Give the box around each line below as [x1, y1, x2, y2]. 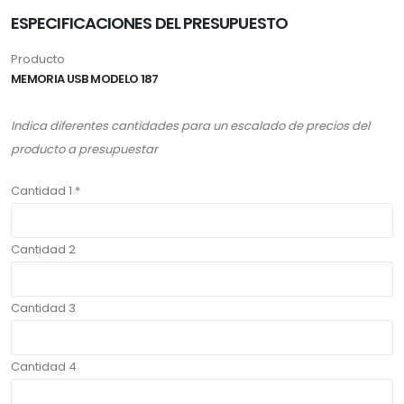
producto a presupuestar [11, 140, 158, 158]
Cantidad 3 [11, 298, 76, 317]
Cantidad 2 [11, 240, 76, 258]
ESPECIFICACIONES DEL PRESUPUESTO [11, 11, 288, 34]
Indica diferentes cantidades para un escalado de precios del [11, 116, 370, 134]
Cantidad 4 [11, 357, 77, 375]
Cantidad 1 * [11, 181, 80, 199]
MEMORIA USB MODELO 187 [11, 69, 159, 87]
